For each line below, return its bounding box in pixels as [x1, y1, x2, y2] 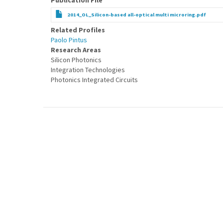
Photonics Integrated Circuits [51, 75, 138, 84]
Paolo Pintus [51, 35, 87, 44]
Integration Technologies [51, 65, 125, 74]
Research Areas [51, 45, 101, 54]
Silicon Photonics [51, 55, 102, 64]
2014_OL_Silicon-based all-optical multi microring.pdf [67, 11, 206, 18]
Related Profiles [51, 25, 105, 34]
